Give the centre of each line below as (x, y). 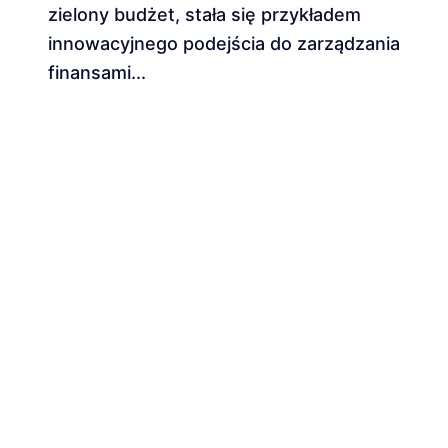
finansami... (97, 72)
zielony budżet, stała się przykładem (204, 14)
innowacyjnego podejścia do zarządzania (224, 43)
